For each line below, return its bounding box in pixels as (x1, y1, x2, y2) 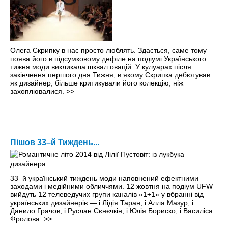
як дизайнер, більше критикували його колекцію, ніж (10, 79, 183, 88)
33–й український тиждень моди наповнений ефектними (10, 174, 198, 183)
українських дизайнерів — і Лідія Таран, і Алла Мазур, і (10, 198, 193, 207)
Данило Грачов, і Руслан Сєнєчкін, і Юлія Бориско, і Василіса (10, 207, 213, 215)
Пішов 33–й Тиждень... (10, 138, 99, 147)
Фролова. (10, 215, 44, 223)
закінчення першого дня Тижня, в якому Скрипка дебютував (10, 71, 210, 79)
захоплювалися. (10, 87, 66, 96)
